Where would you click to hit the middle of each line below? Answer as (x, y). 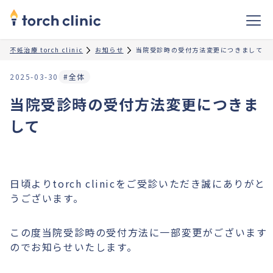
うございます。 (47, 198)
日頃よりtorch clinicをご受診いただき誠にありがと (138, 183)
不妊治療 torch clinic (47, 50)
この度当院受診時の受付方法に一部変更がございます (139, 232)
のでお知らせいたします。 (74, 247)
